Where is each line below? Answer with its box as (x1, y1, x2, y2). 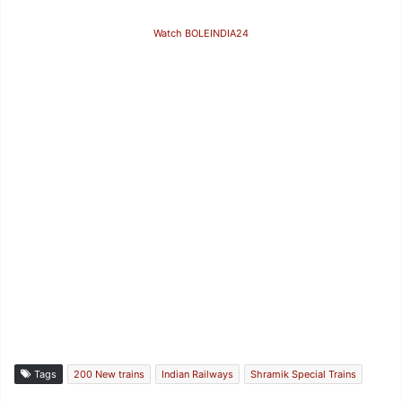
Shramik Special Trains (250, 368, 356, 380)
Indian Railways (162, 368, 233, 380)
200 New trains (74, 368, 144, 380)
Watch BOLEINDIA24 (153, 27, 249, 39)
